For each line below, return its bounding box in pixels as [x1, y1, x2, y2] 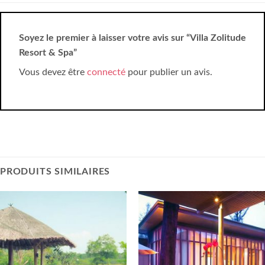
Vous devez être [19, 67, 87, 77]
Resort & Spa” [19, 47, 79, 57]
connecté [87, 67, 125, 77]
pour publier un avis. [125, 67, 212, 77]
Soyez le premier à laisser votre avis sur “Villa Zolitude [19, 33, 246, 43]
